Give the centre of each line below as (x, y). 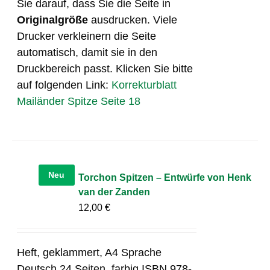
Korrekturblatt (144, 85)
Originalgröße (53, 20)
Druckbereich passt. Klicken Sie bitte (105, 68)
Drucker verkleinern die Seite (87, 36)
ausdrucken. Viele (133, 20)
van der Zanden (115, 192)
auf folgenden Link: (64, 85)
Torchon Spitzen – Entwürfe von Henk (165, 177)
